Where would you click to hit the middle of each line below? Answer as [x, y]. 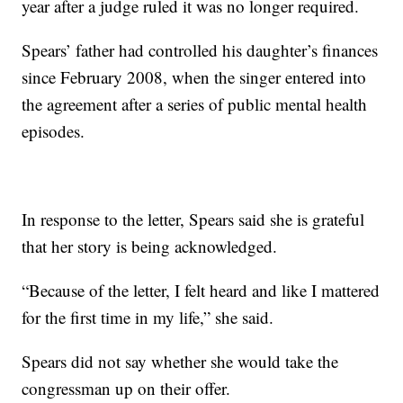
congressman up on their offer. [126, 389]
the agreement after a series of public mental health [195, 104]
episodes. [54, 131]
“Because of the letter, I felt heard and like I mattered [201, 291]
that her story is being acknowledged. [150, 246]
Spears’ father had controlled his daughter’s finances [200, 50]
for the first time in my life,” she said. [148, 318]
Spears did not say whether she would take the [180, 362]
